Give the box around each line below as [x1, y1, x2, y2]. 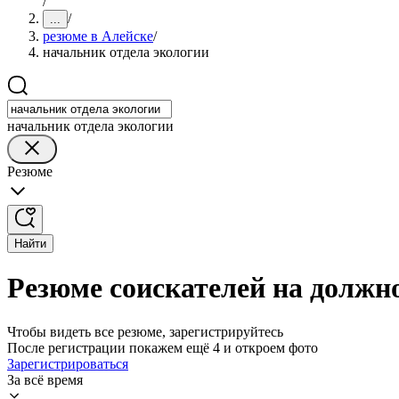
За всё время [7, 371, 83, 387]
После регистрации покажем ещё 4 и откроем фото [7, 339, 318, 355]
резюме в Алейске [43, 28, 153, 44]
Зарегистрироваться [7, 355, 128, 371]
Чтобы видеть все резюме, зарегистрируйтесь [7, 323, 283, 339]
